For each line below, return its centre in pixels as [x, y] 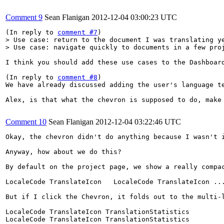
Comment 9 [24, 17]
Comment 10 [26, 121]
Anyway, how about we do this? [63, 151]
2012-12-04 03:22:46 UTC [138, 121]
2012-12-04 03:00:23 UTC [134, 17]
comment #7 [77, 32]
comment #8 [77, 77]
